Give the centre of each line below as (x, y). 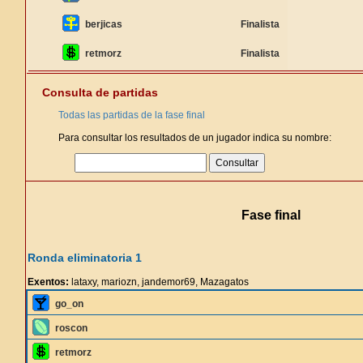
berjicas (104, 24)
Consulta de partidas (100, 92)
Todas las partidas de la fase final (132, 115)
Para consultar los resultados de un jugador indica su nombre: (195, 138)
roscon (71, 328)
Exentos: (48, 282)
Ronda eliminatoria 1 (85, 258)
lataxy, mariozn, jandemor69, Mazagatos (159, 282)
